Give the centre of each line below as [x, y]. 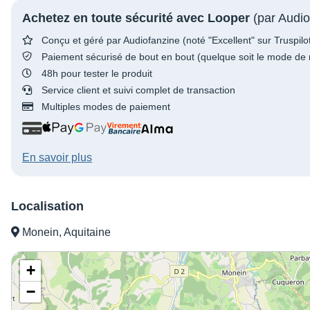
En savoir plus [57, 158]
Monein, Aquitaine [65, 232]
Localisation [47, 207]
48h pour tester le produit [97, 74]
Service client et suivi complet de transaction [138, 90]
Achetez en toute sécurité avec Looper [136, 18]
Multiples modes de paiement [106, 107]
